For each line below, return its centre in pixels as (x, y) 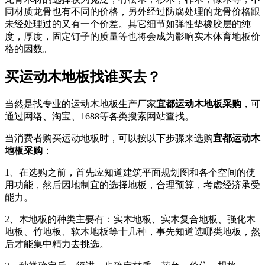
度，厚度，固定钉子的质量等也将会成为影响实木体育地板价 (132, 37)
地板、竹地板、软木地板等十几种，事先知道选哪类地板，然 (132, 232)
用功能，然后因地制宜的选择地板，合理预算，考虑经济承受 (132, 185)
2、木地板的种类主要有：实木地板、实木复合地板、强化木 (130, 219)
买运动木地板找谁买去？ (83, 77)
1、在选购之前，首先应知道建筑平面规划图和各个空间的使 (130, 173)
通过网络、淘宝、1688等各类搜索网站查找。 (99, 117)
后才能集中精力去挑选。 (57, 244)
